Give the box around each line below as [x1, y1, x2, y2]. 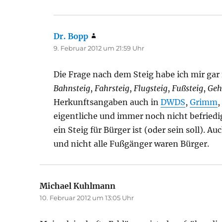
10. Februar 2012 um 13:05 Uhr [40, 194, 134, 202]
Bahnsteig [54, 83, 91, 93]
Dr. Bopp [54, 31, 89, 41]
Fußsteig [172, 83, 204, 93]
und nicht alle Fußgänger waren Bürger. [54, 139, 210, 149]
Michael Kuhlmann [40, 181, 116, 191]
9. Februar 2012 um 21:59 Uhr [54, 44, 145, 52]
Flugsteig [134, 83, 168, 93]
